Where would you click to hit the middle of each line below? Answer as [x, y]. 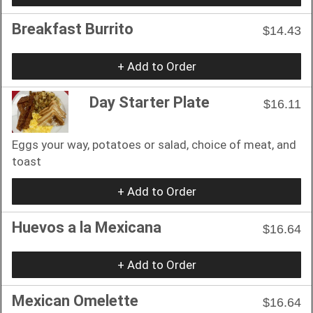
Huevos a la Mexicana [87, 227]
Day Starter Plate [150, 102]
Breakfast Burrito [73, 29]
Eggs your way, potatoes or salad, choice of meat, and [154, 144]
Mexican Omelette [75, 300]
